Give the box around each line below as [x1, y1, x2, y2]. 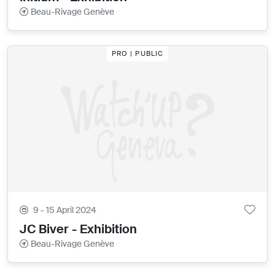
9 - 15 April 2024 [33, 204, 97, 215]
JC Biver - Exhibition [20, 220, 137, 237]
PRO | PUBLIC [111, 49, 164, 58]
